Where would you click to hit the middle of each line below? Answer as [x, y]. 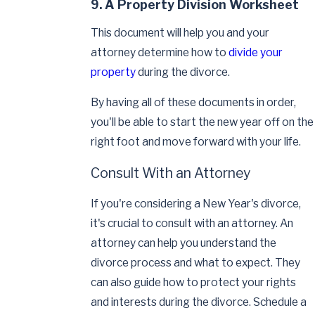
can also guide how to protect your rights [194, 283]
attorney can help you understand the [184, 243]
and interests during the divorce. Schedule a [199, 302]
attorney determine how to [160, 52]
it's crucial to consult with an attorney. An [192, 224]
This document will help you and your [180, 32]
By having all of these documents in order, [194, 103]
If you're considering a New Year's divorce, [196, 204]
